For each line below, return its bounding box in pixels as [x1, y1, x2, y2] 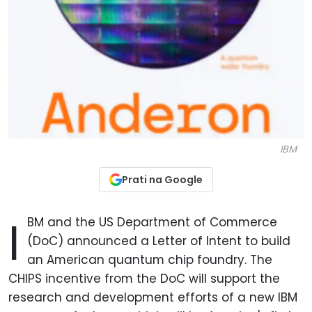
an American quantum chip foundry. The [27, 251, 273, 269]
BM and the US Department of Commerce [27, 214, 278, 231]
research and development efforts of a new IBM [8, 289, 297, 306]
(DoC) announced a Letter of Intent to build [27, 233, 291, 250]
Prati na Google [122, 173, 203, 187]
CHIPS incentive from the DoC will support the [8, 270, 280, 288]
